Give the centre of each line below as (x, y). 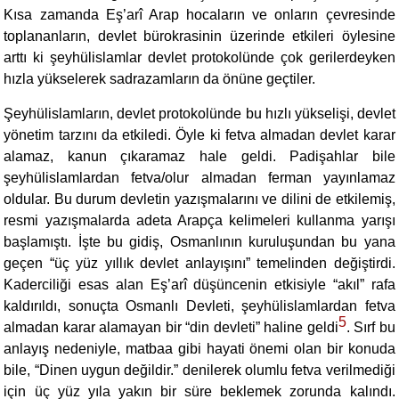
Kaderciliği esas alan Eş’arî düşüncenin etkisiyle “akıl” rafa (199, 285)
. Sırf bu (370, 327)
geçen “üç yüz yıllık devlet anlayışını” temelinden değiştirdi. (199, 263)
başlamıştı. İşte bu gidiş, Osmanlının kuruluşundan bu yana (199, 242)
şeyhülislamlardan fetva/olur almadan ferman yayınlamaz (199, 178)
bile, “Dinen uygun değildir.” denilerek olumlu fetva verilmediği (199, 370)
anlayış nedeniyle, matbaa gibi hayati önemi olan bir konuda (199, 349)
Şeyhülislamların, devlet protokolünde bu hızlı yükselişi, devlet (199, 114)
